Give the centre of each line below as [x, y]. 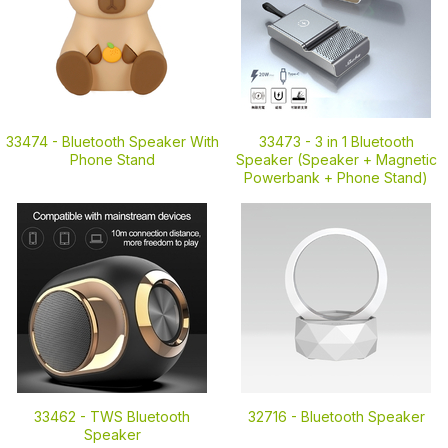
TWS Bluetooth [140, 416]
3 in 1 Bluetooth [364, 141]
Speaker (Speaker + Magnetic [336, 159]
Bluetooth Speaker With [140, 141]
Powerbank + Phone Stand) [336, 177]
